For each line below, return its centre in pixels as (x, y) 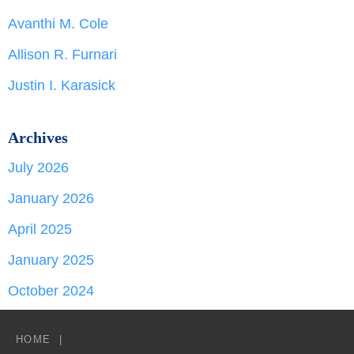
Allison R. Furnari (62, 54)
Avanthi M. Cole (58, 23)
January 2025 (51, 260)
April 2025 (40, 229)
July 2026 (38, 167)
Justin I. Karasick (62, 85)
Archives (38, 137)
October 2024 (51, 290)
